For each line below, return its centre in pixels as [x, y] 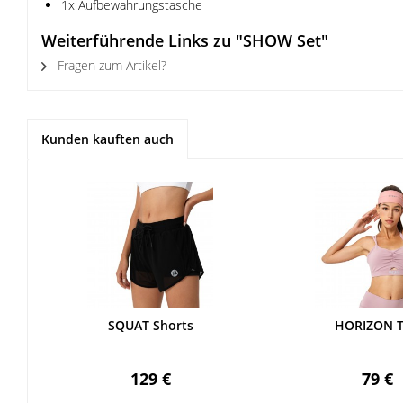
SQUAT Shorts [150, 325]
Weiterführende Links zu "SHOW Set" [185, 40]
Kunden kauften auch [107, 139]
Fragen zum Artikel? [110, 65]
